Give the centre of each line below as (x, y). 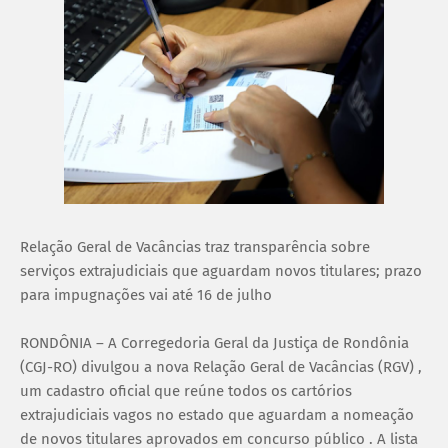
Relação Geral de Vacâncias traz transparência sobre (195, 246)
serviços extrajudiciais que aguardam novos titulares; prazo (221, 270)
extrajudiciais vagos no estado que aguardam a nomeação (217, 414)
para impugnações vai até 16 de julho (146, 294)
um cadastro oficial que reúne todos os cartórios (186, 390)
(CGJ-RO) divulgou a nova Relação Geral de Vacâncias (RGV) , (221, 366)
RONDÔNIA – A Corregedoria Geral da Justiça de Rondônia (214, 342)
